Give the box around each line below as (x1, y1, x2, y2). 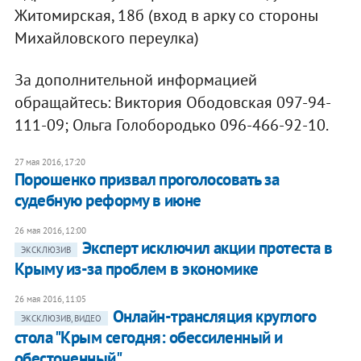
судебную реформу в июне (14, 189, 201, 212)
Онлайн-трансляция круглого (112, 305, 317, 328)
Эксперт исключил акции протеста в (81, 237, 333, 259)
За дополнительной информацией (14, 69, 257, 91)
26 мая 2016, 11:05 (14, 293, 86, 305)
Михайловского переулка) (14, 27, 199, 49)
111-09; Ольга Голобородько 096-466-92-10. (14, 114, 329, 136)
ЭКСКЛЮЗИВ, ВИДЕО (20, 313, 102, 325)
